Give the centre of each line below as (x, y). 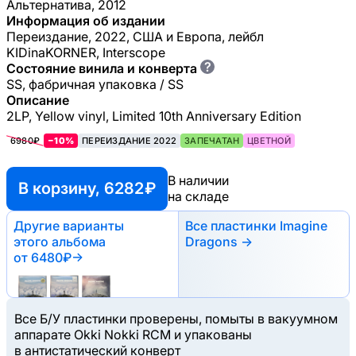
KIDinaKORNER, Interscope (86, 52)
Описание (38, 100)
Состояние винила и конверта (102, 68)
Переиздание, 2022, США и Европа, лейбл (135, 36)
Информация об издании (86, 20)
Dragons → (219, 241)
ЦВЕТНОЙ (269, 140)
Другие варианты (69, 225)
